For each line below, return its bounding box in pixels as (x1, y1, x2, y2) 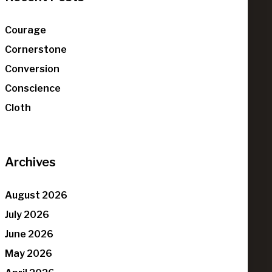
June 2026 (5, 228, 54, 240)
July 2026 (5, 209, 50, 221)
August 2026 (5, 189, 68, 202)
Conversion (5, 63, 60, 75)
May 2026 (5, 248, 53, 260)
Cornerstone (5, 44, 67, 56)
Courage (5, 24, 47, 36)
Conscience (5, 83, 61, 95)
